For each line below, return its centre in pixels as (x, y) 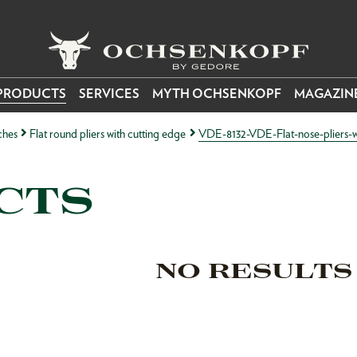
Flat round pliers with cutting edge (108, 133)
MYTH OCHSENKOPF (217, 94)
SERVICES (109, 94)
